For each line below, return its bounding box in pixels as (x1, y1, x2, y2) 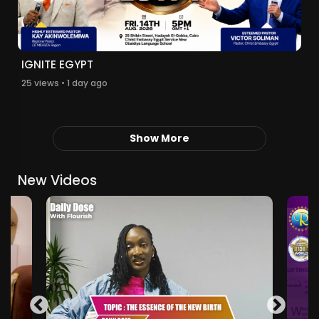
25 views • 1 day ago (21, 77, 108, 90)
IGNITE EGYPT (21, 57, 93, 73)
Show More (130, 131, 189, 146)
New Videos (18, 171, 97, 191)
